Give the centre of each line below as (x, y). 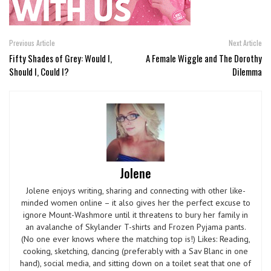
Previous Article (32, 43)
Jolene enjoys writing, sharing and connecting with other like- (135, 191)
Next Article (245, 43)
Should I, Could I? (39, 72)
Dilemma (247, 72)
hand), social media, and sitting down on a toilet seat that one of (135, 263)
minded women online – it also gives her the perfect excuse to (135, 203)
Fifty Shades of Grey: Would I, (60, 58)
